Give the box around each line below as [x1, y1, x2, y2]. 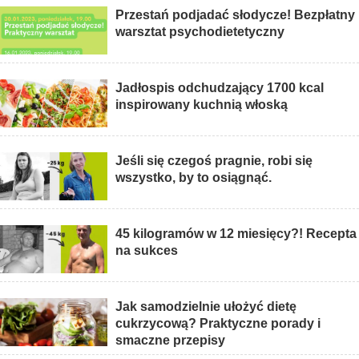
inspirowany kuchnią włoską [115, 98, 288, 112]
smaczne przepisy [115, 333, 226, 348]
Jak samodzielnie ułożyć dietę [115, 300, 297, 314]
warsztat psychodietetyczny [115, 25, 285, 39]
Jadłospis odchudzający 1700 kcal [115, 81, 325, 95]
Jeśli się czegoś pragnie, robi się [115, 154, 313, 168]
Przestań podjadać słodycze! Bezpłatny [115, 8, 356, 22]
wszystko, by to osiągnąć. [115, 171, 272, 185]
